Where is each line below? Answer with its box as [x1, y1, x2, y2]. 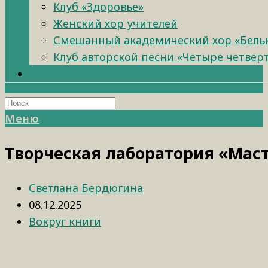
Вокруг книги [29, 214, 101, 229]
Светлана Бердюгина [29, 180, 143, 195]
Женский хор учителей [53, 16, 178, 31]
